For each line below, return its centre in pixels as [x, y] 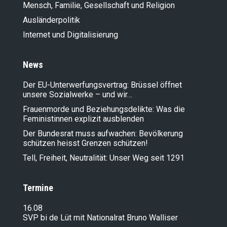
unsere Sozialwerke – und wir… [78, 94]
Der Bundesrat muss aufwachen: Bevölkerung [103, 133]
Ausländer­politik [51, 20]
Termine [38, 187]
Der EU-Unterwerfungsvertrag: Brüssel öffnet [102, 85]
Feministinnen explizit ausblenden [83, 119]
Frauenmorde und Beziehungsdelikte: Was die [104, 109]
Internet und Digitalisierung [70, 34]
